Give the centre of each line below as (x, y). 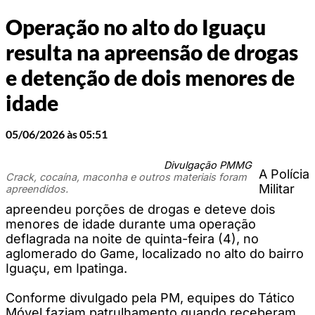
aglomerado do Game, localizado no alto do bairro (155, 253)
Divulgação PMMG (208, 165)
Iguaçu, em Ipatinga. (66, 268)
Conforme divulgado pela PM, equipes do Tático (150, 297)
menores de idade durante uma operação (131, 224)
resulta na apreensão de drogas (152, 52)
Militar (277, 188)
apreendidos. (37, 188)
